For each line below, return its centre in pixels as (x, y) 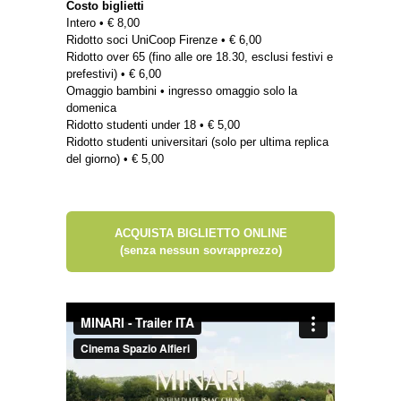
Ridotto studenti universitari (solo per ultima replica (197, 142)
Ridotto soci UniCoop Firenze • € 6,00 (164, 40)
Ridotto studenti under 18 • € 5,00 (153, 125)
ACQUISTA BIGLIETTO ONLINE (200, 234)
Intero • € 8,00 (103, 23)
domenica (91, 108)
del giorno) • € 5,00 (115, 159)
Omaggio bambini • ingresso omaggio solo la (182, 91)
